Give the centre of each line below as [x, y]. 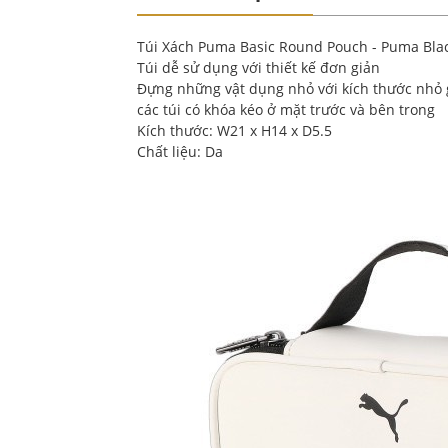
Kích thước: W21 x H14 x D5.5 [234, 130]
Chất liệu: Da [182, 151]
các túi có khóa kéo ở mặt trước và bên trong [286, 109]
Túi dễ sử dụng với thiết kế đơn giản [258, 67]
